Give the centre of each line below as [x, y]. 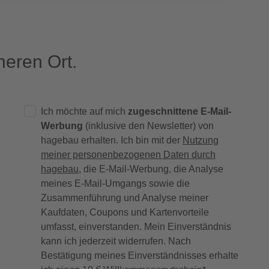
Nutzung [201, 141]
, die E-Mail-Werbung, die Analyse [151, 169]
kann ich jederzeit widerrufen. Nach [116, 241]
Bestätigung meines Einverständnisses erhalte [140, 256]
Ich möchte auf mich [84, 112]
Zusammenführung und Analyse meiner [125, 198]
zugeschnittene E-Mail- [180, 112]
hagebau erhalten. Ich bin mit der [112, 141]
